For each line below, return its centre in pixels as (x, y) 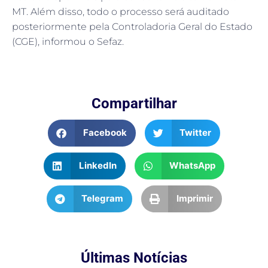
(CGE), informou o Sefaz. (68, 42)
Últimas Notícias (134, 258)
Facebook (105, 133)
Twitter (195, 133)
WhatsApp (192, 166)
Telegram (102, 199)
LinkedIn (98, 166)
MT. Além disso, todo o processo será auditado (121, 12)
